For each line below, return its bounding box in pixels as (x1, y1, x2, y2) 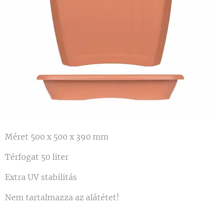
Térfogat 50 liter (5, 152, 69, 162)
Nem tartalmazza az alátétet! (5, 192, 119, 202)
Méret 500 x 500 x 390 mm (5, 132, 109, 142)
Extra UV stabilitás (5, 172, 77, 182)
